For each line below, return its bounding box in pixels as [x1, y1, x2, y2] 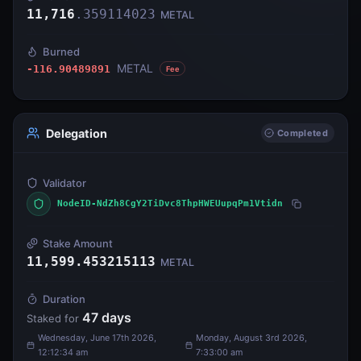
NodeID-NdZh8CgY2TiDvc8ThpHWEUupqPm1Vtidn [57, 198, 283, 210]
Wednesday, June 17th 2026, [37, 332, 156, 344]
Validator [43, 176, 86, 190]
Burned [43, 45, 80, 59]
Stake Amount [43, 237, 113, 251]
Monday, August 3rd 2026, [196, 332, 308, 344]
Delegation [46, 126, 107, 140]
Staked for [27, 312, 82, 326]
